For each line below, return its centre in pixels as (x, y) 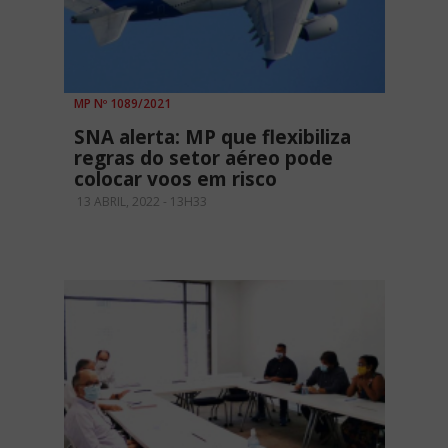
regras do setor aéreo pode (203, 158)
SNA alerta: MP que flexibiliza (212, 137)
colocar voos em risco (175, 179)
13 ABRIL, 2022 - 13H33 (140, 202)
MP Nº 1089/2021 (122, 104)
